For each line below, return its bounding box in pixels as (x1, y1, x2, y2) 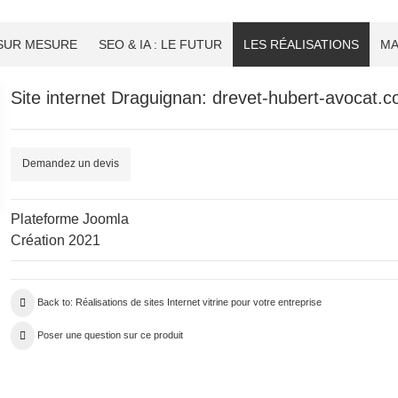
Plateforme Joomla (10, 211, 129, 227)
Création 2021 (10, 232, 100, 248)
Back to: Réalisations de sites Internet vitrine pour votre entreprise (36, 296, 322, 307)
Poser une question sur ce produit (36, 329, 183, 340)
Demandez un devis (21, 157, 119, 171)
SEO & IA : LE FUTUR (99, 36, 222, 52)
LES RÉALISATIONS (243, 36, 359, 52)
